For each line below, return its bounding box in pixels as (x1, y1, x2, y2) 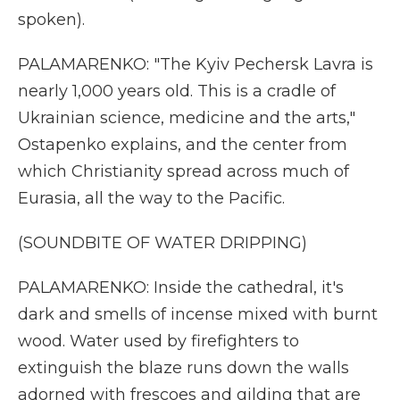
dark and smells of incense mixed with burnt (18, 304, 378, 324)
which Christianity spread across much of (18, 162, 349, 181)
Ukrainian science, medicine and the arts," (18, 108, 355, 128)
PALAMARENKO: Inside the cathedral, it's (18, 278, 344, 297)
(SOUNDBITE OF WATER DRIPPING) (18, 233, 307, 253)
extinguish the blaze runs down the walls (18, 358, 349, 378)
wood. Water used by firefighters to (18, 331, 299, 351)
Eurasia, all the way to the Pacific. (18, 188, 285, 208)
